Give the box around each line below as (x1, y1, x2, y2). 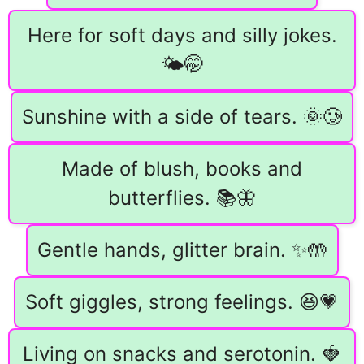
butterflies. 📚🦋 (108, 186, 256, 210)
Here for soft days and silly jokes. (27, 24, 337, 48)
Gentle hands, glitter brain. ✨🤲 (37, 238, 327, 262)
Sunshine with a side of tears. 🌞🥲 (22, 105, 342, 129)
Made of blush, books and (62, 157, 302, 181)
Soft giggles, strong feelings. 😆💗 (25, 290, 339, 314)
